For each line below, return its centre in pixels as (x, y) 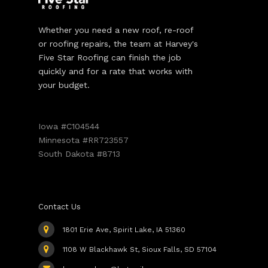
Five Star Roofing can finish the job (110, 57)
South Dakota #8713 (79, 154)
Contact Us (60, 207)
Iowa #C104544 (69, 126)
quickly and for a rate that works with (115, 71)
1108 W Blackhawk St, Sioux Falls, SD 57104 (140, 249)
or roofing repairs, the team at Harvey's (118, 44)
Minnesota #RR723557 (83, 140)
